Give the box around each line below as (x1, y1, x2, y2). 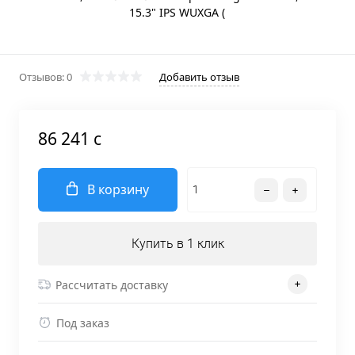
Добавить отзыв (159, 70, 239, 84)
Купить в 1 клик (131, 236, 224, 251)
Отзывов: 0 (19, 70, 72, 84)
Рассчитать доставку (55, 277, 168, 292)
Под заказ (56, 315, 109, 330)
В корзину (87, 181, 149, 198)
